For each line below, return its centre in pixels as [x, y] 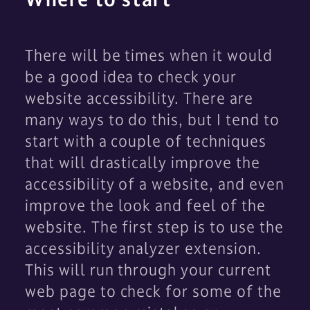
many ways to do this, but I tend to [152, 119]
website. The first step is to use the [154, 227]
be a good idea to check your [131, 76]
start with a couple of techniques [146, 141]
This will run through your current [148, 270]
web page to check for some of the [153, 291]
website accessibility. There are [139, 98]
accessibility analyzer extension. [143, 248]
